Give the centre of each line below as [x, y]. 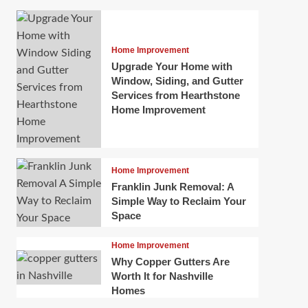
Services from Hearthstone [175, 95]
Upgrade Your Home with [172, 66]
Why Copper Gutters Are [170, 262]
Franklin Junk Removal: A [172, 187]
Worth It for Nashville [162, 276]
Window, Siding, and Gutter [177, 80]
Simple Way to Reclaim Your [178, 201]
